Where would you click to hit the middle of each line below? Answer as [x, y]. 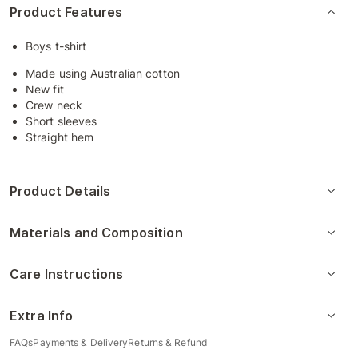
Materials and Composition [96, 233]
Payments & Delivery [81, 343]
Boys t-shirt [56, 46]
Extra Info [42, 316]
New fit [45, 89]
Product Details [60, 191]
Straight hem [60, 137]
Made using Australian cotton [103, 74]
